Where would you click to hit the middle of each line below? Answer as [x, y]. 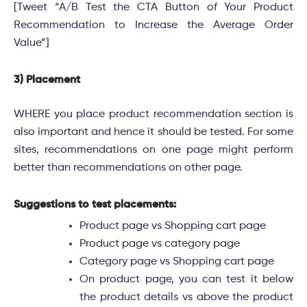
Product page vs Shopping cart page [173, 226]
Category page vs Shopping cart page [177, 262]
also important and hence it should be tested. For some [153, 133]
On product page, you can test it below [186, 280]
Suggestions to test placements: [95, 205]
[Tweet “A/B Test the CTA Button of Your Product [153, 8]
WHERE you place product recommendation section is [153, 115]
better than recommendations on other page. [128, 168]
